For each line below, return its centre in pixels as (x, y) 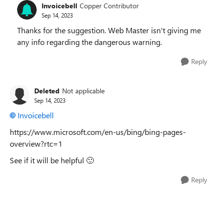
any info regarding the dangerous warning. (89, 42)
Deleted (47, 90)
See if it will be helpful (48, 160)
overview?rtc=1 (36, 143)
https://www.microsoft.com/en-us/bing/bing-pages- (98, 132)
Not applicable (83, 90)
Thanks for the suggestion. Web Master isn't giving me (109, 30)
